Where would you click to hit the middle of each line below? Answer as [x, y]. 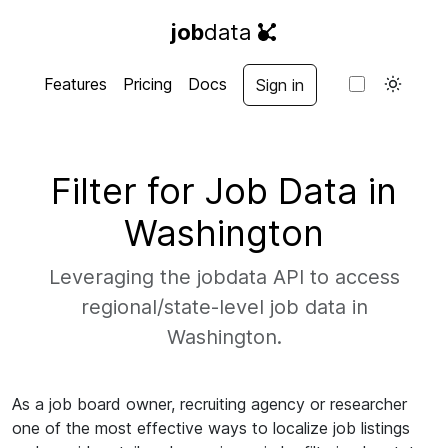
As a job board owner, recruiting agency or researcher [209, 404]
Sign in [279, 85]
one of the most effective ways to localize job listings [211, 428]
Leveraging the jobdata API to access [224, 277]
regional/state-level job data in [224, 307]
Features [75, 84]
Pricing [147, 84]
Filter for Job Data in [224, 191]
